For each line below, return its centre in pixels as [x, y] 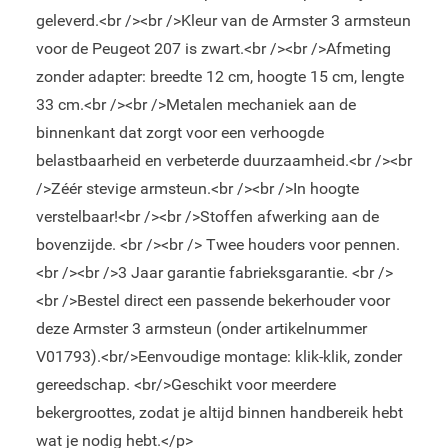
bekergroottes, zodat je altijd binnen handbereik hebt [219, 412]
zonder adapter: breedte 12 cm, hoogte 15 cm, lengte [219, 76]
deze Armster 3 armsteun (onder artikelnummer [201, 328]
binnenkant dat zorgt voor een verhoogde [179, 132]
